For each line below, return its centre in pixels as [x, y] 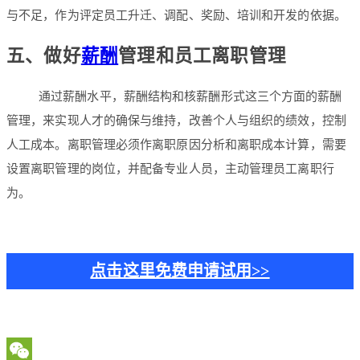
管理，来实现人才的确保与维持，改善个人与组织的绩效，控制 [176, 120]
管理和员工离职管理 [202, 55]
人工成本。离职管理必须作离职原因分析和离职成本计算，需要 [176, 144]
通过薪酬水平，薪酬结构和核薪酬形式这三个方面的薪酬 [190, 96]
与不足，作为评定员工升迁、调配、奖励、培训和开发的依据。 [176, 16]
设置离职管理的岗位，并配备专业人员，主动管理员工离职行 [170, 168]
